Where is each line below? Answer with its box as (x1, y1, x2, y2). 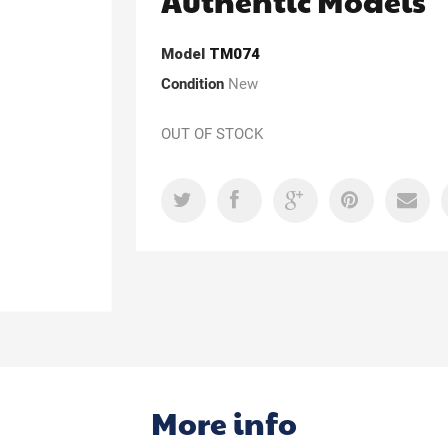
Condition (161, 75, 225, 93)
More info (151, 401, 297, 443)
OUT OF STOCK (161, 125, 264, 143)
